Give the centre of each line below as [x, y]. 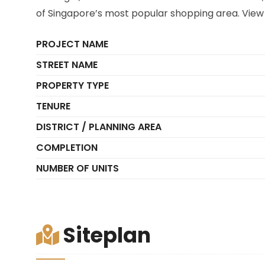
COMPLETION [67, 147]
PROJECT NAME [72, 44]
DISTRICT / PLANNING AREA [98, 127]
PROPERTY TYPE [72, 85]
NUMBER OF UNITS [77, 168]
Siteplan [105, 235]
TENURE [53, 106]
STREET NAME [67, 64]
